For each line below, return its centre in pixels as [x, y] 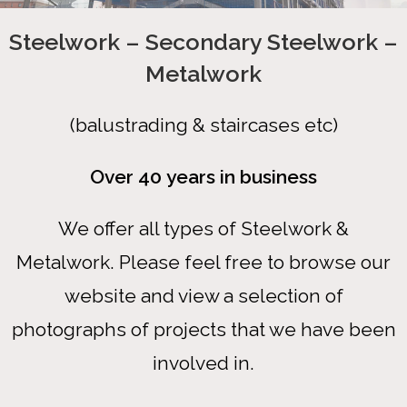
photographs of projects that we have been [203, 330]
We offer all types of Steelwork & [203, 229]
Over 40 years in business [203, 177]
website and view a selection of [203, 296]
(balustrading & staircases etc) [203, 125]
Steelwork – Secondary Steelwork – [203, 42]
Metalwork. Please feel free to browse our [203, 263]
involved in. [203, 363]
